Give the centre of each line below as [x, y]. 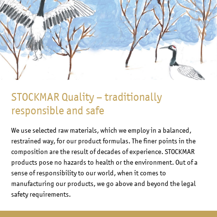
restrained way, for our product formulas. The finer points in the [103, 141]
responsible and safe [57, 111]
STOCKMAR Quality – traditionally [86, 97]
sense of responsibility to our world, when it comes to [88, 173]
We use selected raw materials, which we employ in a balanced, [101, 130]
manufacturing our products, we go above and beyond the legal [103, 184]
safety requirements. [41, 194]
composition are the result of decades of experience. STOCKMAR [103, 152]
